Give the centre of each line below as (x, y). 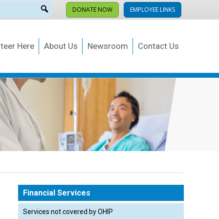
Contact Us (158, 46)
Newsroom (108, 46)
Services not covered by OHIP (68, 212)
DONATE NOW (92, 10)
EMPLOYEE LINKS (153, 10)
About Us (61, 46)
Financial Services (56, 193)
